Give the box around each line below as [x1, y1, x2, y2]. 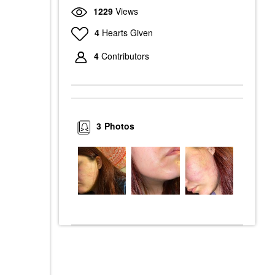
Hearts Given [101, 26, 153, 39]
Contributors [101, 50, 149, 63]
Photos [104, 120, 135, 133]
